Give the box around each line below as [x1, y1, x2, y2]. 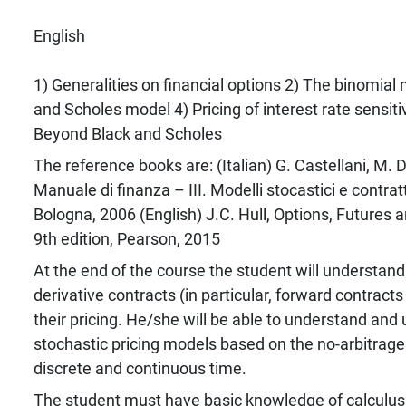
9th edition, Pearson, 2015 [33, 228, 220, 248]
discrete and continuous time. [33, 358, 246, 378]
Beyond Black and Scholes [33, 123, 222, 143]
